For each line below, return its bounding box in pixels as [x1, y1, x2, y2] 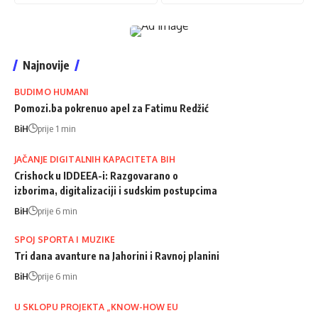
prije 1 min [38, 122, 76, 134]
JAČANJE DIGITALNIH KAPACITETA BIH [14, 153, 175, 165]
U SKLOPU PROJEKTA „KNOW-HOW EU [14, 301, 179, 312]
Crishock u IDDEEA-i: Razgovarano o [14, 169, 178, 182]
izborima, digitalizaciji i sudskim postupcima [14, 184, 217, 197]
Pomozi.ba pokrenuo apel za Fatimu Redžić [14, 102, 209, 114]
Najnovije [23, 57, 70, 72]
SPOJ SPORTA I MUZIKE [14, 234, 116, 245]
